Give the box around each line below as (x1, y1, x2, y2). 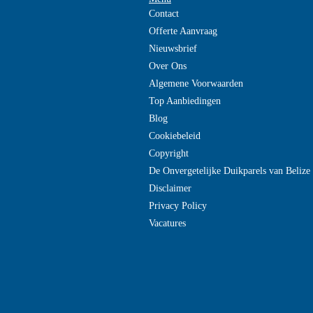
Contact (149, 8, 179, 19)
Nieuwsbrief (149, 43, 197, 54)
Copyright (149, 148, 189, 159)
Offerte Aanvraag (149, 26, 217, 36)
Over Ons (149, 61, 187, 71)
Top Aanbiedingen (149, 96, 221, 106)
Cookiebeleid (149, 131, 201, 141)
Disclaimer (149, 183, 191, 194)
